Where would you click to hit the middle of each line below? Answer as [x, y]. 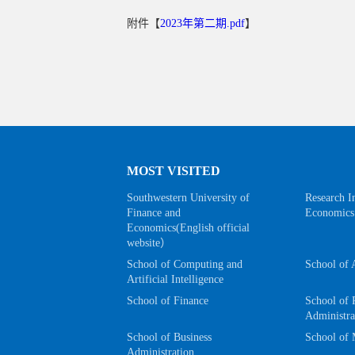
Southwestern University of [188, 197]
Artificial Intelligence [175, 279]
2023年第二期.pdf [202, 23]
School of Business [169, 337]
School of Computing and [185, 264]
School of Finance [168, 300]
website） [149, 242]
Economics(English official [188, 227]
